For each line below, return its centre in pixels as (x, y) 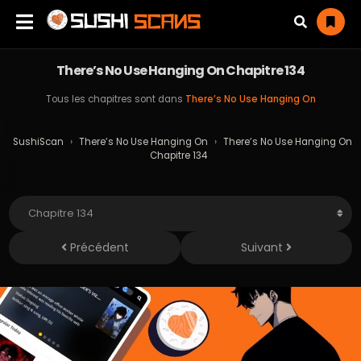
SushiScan (38, 142)
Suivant (263, 247)
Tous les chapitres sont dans (115, 99)
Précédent (98, 247)
